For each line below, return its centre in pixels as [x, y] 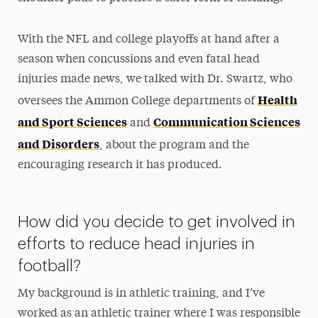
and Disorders [58, 143]
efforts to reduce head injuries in [136, 243]
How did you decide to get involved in [156, 221]
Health [277, 99]
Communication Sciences [226, 121]
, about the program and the [174, 145]
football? [49, 265]
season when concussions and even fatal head [138, 59]
